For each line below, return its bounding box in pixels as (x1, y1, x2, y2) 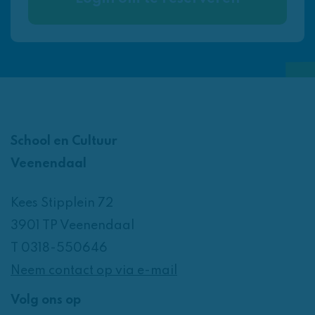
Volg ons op (11, 293, 81, 307)
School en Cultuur (11, 134, 117, 148)
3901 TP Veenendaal (11, 219, 134, 232)
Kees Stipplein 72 (11, 196, 113, 210)
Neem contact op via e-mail (11, 264, 177, 277)
